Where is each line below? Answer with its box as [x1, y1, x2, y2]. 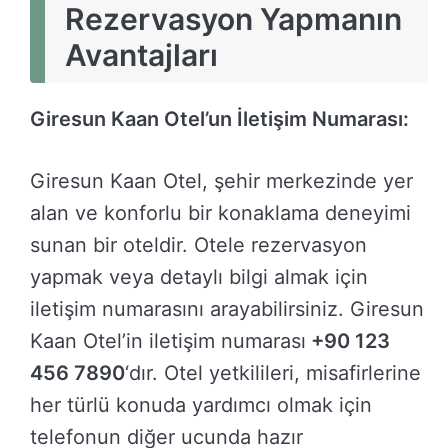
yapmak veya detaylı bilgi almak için [30, 265, 368, 290]
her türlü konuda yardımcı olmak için [30, 393, 372, 418]
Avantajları [65, 37, 218, 74]
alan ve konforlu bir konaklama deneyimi [30, 201, 411, 226]
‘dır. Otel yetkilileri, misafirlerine [125, 361, 421, 386]
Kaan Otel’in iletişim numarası [30, 329, 306, 354]
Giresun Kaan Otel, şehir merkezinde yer [30, 169, 413, 194]
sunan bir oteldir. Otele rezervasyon [30, 233, 367, 258]
